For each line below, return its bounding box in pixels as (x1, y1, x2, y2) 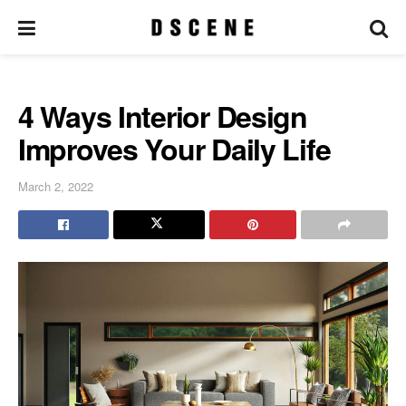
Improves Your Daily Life (18, 128, 331, 169)
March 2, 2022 (18, 177, 93, 195)
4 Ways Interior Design (18, 95, 307, 137)
